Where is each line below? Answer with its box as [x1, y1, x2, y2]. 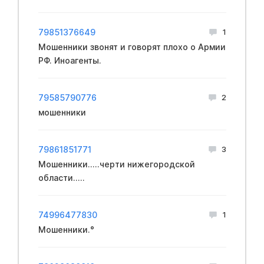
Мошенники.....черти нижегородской [38, 159, 195, 169]
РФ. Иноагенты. [38, 55, 101, 65]
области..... [38, 172, 85, 183]
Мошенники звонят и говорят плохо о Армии [38, 41, 226, 52]
